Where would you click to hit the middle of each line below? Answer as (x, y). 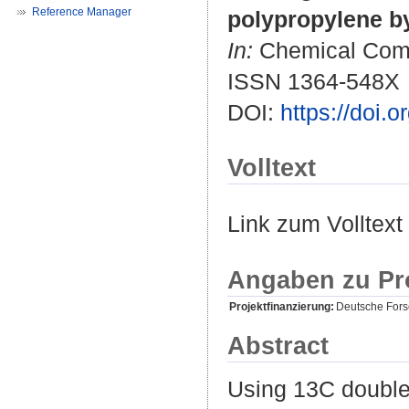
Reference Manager (82, 12)
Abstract (278, 345)
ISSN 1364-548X (314, 82)
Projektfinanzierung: (282, 306)
